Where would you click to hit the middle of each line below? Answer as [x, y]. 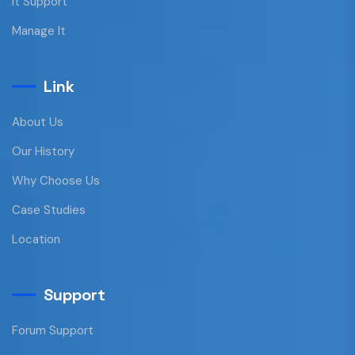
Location [36, 239]
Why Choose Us [56, 180]
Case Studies [49, 210]
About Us [38, 122]
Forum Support [53, 330]
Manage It [39, 31]
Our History [43, 151]
